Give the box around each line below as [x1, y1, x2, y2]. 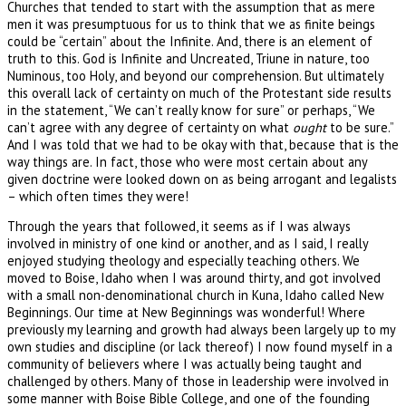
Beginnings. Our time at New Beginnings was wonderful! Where [7, 304, 365, 322]
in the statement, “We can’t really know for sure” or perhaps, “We [7, 101, 375, 119]
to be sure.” [326, 118, 393, 136]
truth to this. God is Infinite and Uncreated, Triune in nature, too [7, 49, 370, 67]
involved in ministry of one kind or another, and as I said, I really [7, 235, 368, 253]
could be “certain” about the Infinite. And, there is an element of [7, 32, 372, 50]
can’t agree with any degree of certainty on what [7, 118, 293, 136]
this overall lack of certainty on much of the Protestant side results [7, 83, 391, 101]
